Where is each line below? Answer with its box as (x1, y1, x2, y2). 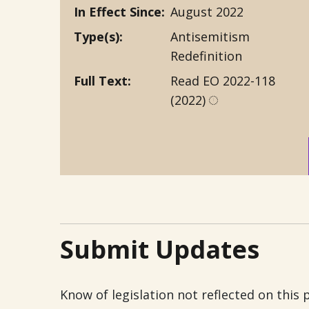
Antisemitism (170, 28, 250, 45)
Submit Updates (60, 232, 259, 266)
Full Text (74, 72, 128, 89)
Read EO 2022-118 (170, 72, 275, 89)
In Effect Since (74, 3, 161, 20)
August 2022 (170, 3, 243, 20)
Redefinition (170, 48, 242, 64)
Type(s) (74, 28, 119, 45)
